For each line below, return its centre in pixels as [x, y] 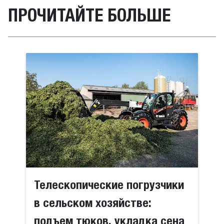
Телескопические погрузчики [109, 184]
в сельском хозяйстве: [93, 202]
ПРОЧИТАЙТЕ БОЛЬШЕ [89, 15]
